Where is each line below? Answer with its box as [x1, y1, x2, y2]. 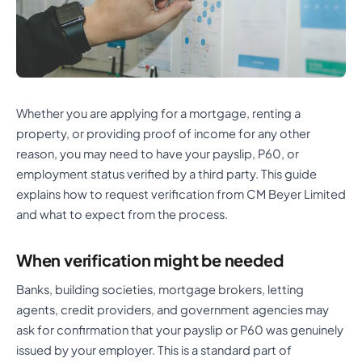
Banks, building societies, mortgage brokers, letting [16, 281, 304, 297]
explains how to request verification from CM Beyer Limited [16, 186, 346, 201]
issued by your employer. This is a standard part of [16, 342, 292, 357]
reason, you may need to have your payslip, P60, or [16, 145, 299, 161]
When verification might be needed [16, 249, 284, 270]
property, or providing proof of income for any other [16, 125, 310, 141]
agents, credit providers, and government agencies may [16, 301, 329, 317]
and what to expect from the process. [16, 206, 228, 221]
